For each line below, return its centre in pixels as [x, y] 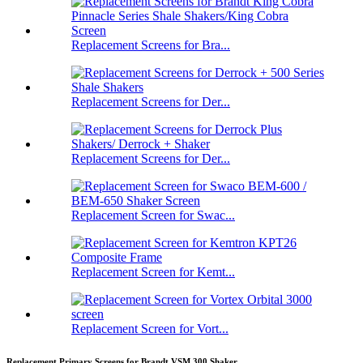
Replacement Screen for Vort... [150, 329]
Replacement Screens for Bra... [151, 45]
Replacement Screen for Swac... [153, 216]
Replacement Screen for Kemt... [153, 272]
